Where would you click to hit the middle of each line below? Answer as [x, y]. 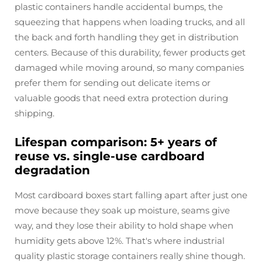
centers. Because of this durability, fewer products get [130, 52]
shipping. [35, 113]
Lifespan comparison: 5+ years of [116, 142]
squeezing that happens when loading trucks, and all [130, 22]
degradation [52, 170]
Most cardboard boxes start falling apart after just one [131, 195]
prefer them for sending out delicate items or [113, 83]
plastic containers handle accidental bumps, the [119, 7]
